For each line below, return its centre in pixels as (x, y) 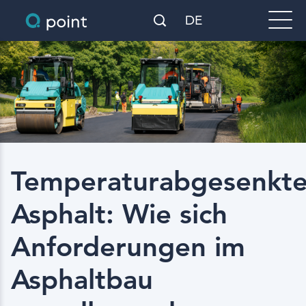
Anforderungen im (128, 247)
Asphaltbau (82, 280)
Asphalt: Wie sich (119, 214)
